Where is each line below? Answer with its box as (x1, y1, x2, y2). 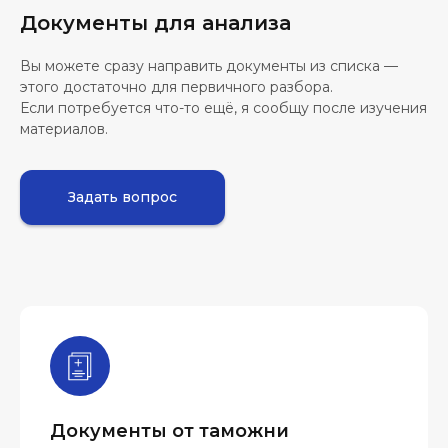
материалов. (20, 120, 108, 138)
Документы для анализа (20, 11, 291, 35)
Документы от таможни (50, 420, 289, 442)
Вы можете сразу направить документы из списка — (20, 57, 398, 75)
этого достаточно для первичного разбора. (20, 78, 333, 96)
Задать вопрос (68, 188, 177, 206)
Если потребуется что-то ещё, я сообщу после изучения (20, 99, 427, 117)
